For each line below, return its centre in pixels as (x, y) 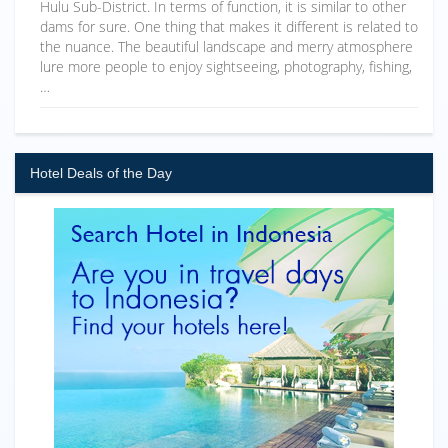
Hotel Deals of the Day (101, 172)
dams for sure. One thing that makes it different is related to (229, 26)
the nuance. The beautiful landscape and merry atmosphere (226, 46)
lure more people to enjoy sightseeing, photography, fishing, (226, 66)
